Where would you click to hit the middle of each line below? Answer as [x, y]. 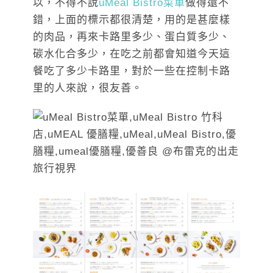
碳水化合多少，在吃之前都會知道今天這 [132, 54]
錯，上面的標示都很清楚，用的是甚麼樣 [132, 20]
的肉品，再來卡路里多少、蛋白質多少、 [132, 37]
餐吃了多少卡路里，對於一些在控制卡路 [132, 71]
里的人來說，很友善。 [88, 88]
